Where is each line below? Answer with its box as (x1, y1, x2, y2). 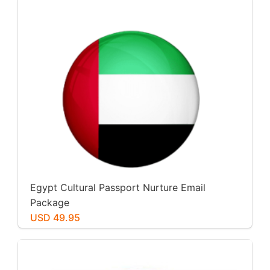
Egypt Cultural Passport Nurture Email (30, 181, 206, 193)
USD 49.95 (30, 211, 80, 224)
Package (30, 196, 69, 209)
